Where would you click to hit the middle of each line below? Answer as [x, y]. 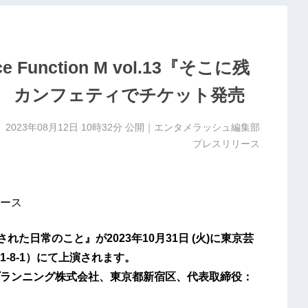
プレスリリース [226, 144]
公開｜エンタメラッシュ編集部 [191, 128]
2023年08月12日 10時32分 [64, 128]
